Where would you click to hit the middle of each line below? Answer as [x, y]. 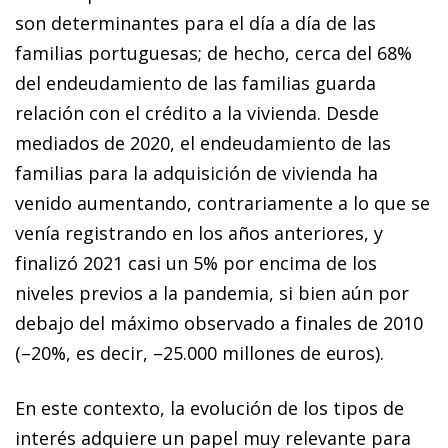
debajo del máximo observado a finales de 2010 [219, 322]
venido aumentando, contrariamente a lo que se [222, 202]
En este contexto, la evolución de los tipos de [209, 407]
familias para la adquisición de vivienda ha [196, 172]
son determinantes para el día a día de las [195, 22]
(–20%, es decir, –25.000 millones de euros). [199, 352]
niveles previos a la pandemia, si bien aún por [212, 292]
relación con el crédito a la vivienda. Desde [197, 112]
